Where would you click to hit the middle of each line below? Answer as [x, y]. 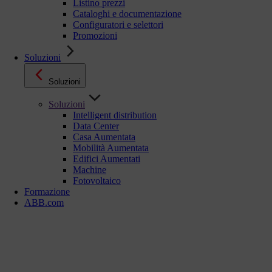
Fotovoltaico [97, 181]
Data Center [96, 126]
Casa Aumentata [104, 137]
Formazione [47, 192]
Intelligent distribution [115, 115]
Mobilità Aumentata [111, 148]
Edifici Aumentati [107, 159]
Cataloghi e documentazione [127, 14]
